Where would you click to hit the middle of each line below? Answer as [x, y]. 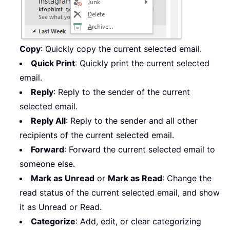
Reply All [48, 120]
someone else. [47, 164]
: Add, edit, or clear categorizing [138, 221]
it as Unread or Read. [61, 207]
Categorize [53, 221]
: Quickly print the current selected [142, 63]
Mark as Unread [63, 178]
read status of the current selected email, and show [120, 192]
